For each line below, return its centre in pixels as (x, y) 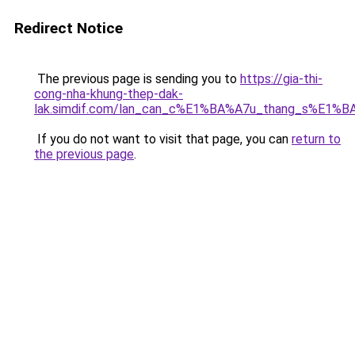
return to (316, 139)
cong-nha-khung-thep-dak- (109, 94)
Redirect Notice (69, 28)
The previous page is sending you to (137, 79)
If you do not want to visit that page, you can (163, 139)
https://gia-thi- (281, 79)
